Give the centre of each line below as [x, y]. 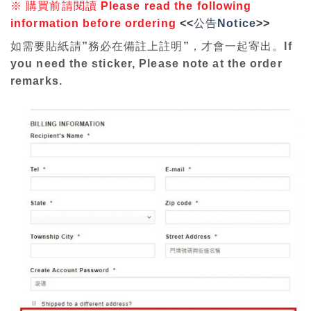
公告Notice [225, 23]
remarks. [36, 81]
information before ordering [93, 23]
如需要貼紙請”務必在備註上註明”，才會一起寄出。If [151, 46]
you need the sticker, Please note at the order [146, 63]
